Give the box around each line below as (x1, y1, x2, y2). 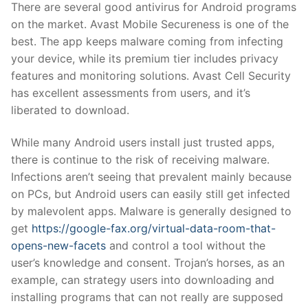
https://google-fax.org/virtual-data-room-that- (32, 221, 276, 236)
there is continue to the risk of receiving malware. (11, 153, 269, 167)
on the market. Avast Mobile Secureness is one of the (11, 16, 289, 31)
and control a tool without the (106, 239, 265, 253)
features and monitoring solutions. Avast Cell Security (11, 68, 291, 82)
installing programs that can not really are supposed (11, 290, 283, 305)
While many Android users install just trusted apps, (11, 135, 274, 150)
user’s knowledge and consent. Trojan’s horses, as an (11, 256, 285, 270)
